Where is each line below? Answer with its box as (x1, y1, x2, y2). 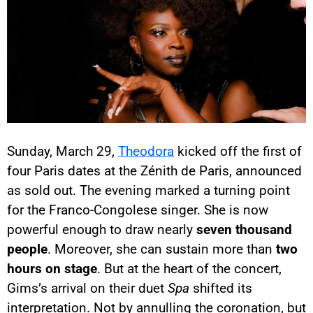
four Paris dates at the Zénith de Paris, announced (7, 163, 302, 180)
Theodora (118, 143, 174, 160)
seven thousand (196, 221, 292, 238)
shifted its (189, 280, 252, 297)
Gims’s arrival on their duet (7, 280, 168, 297)
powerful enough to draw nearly (7, 221, 196, 238)
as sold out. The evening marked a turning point (7, 182, 290, 199)
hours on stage (7, 261, 97, 277)
